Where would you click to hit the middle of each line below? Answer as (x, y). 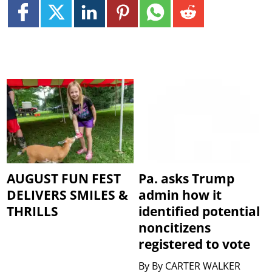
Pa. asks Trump (187, 178)
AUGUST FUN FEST (64, 178)
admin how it (180, 195)
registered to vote (195, 244)
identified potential (199, 211)
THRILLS (33, 211)
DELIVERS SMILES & (68, 195)
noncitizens (175, 227)
